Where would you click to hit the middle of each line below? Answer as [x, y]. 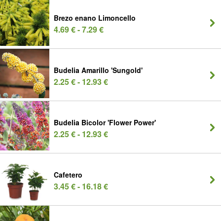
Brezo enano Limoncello [95, 18]
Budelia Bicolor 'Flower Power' [105, 122]
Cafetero [68, 175]
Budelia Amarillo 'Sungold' [98, 70]
